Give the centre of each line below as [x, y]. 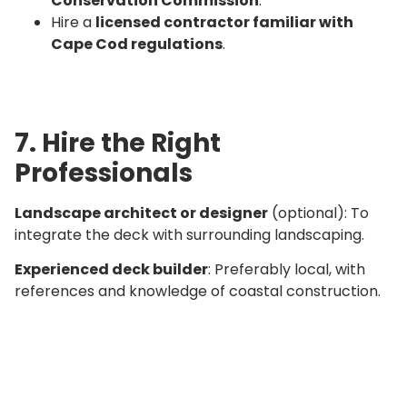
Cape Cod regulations [137, 44]
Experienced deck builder [111, 270]
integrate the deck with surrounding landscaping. [189, 235]
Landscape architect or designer [141, 213]
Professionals [104, 173]
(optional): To [318, 213]
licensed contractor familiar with [224, 22]
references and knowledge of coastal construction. [198, 292]
